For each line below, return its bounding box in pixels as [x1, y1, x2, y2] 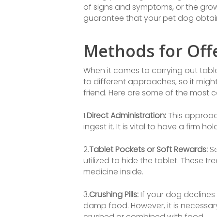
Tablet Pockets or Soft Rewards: [89, 144, 208, 155]
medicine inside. [83, 166, 143, 177]
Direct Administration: [87, 110, 166, 121]
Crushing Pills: [89, 189, 139, 200]
